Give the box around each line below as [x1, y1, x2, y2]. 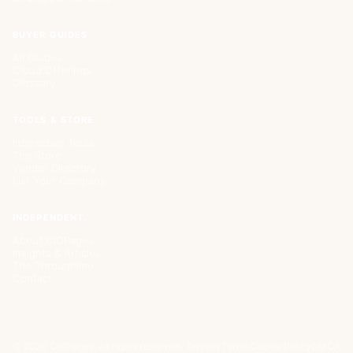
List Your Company [13, 174, 106, 188]
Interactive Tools [13, 136, 94, 150]
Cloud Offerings [13, 64, 91, 77]
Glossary [13, 76, 55, 90]
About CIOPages [13, 234, 94, 247]
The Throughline [13, 259, 94, 273]
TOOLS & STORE [13, 114, 95, 126]
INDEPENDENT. [13, 212, 87, 224]
